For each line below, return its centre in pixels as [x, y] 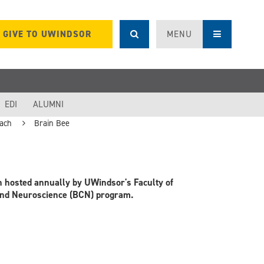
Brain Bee [52, 123]
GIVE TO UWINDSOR [47, 34]
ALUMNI [49, 104]
